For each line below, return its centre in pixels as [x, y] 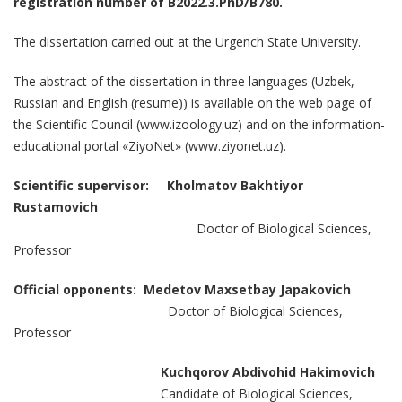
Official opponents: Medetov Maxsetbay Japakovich [182, 290]
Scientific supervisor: [81, 186]
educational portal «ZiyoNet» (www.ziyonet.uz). [150, 146]
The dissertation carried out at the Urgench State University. [187, 42]
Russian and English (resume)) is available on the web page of [192, 103]
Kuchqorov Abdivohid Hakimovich [194, 372]
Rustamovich [56, 207]
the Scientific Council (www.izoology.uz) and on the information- [199, 125]
